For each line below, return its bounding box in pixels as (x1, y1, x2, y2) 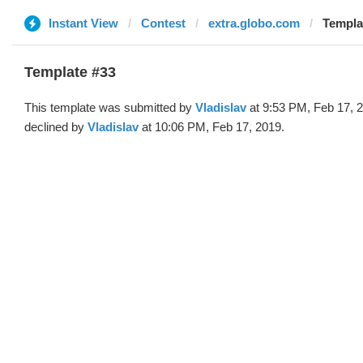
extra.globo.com (208, 16, 300, 30)
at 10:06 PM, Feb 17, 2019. (139, 120, 284, 134)
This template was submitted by (24, 100, 195, 114)
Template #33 (24, 64, 116, 80)
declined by (24, 120, 88, 134)
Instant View (49, 16, 118, 30)
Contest (141, 16, 186, 30)
